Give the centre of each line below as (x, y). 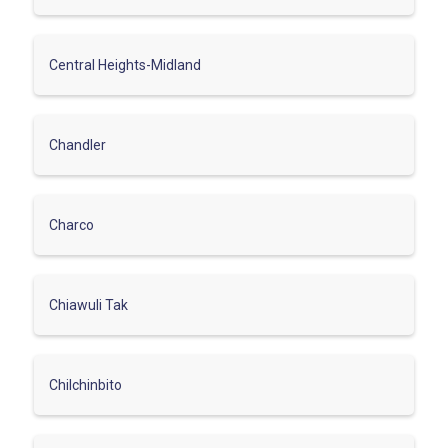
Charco (71, 224)
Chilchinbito (85, 384)
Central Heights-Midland (125, 64)
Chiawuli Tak (88, 304)
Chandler (77, 144)
